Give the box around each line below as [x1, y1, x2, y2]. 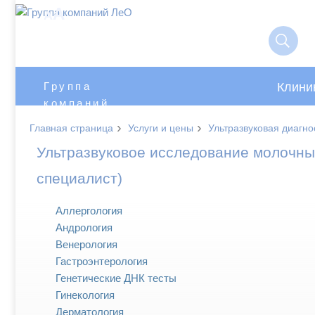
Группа [44, 80, 91, 92]
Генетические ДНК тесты [56, 272, 176, 285]
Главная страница [30, 122, 113, 134]
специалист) [37, 170, 122, 187]
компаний [44, 97, 109, 109]
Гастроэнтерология [56, 255, 148, 268]
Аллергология [56, 205, 122, 217]
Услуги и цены [128, 122, 193, 134]
